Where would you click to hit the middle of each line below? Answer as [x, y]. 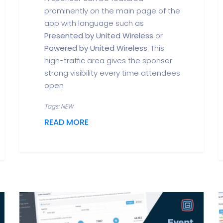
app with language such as [94, 23]
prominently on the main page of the [112, 11]
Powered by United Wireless [96, 48]
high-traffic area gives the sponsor [108, 60]
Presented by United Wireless [99, 36]
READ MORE [66, 122]
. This [156, 48]
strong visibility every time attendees [112, 73]
